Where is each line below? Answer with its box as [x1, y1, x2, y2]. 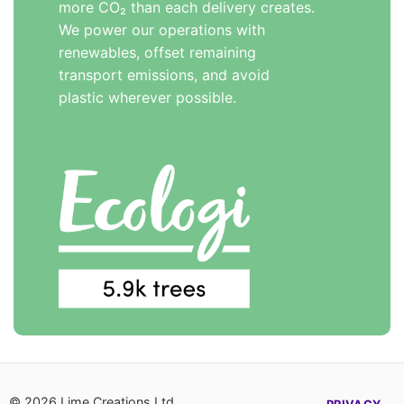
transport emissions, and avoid [59, 66, 270, 85]
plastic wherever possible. [59, 88, 236, 107]
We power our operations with [59, 21, 265, 40]
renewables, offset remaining [59, 43, 256, 62]
